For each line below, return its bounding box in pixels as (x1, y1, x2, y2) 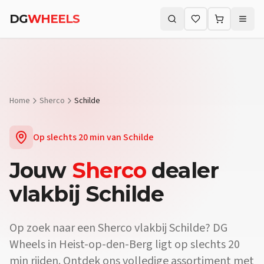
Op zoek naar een (9, 220, 98, 236)
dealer (146, 157, 219, 183)
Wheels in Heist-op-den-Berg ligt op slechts (9, 236, 228, 253)
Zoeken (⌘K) (171, 18, 218, 30)
